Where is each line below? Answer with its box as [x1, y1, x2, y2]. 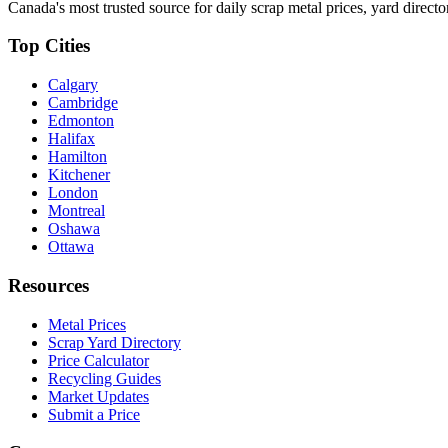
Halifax [48, 130, 95, 148]
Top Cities [8, 35, 90, 57]
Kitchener [48, 166, 110, 184]
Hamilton [48, 148, 107, 166]
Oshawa [48, 220, 100, 238]
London [48, 184, 98, 202]
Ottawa [48, 238, 94, 256]
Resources [8, 274, 89, 296]
